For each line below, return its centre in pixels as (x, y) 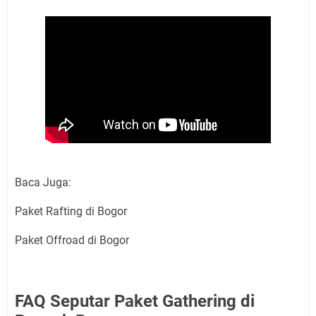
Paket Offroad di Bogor (72, 240)
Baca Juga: (43, 182)
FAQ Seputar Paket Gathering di (135, 301)
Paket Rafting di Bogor (71, 211)
